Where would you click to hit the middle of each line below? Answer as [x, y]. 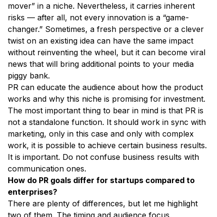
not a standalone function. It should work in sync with [107, 122]
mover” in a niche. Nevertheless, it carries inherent [101, 6]
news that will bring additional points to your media [101, 64]
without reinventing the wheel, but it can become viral [107, 53]
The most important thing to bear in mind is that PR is [106, 111]
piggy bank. [30, 76]
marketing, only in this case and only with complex [101, 134]
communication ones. [47, 169]
